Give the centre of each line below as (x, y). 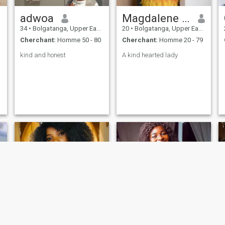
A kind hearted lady (150, 55)
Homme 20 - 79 (180, 40)
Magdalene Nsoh (186, 18)
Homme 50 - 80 (78, 40)
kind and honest (43, 55)
